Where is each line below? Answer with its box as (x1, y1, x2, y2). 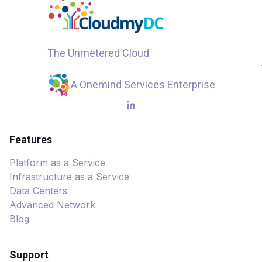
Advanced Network (9, 198, 95, 211)
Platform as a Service (9, 156, 105, 168)
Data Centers (9, 184, 67, 196)
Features (9, 133, 52, 146)
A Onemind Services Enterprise (70, 78, 215, 91)
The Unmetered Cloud (47, 46, 149, 59)
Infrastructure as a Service (9, 170, 129, 182)
